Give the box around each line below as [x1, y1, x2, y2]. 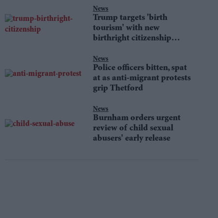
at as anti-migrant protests [92, 74, 191, 83]
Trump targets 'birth [92, 14, 167, 22]
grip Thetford [92, 84, 143, 93]
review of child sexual [92, 124, 173, 133]
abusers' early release [92, 134, 170, 143]
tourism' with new [92, 24, 160, 33]
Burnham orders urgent [92, 114, 181, 123]
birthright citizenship [92, 34, 171, 43]
